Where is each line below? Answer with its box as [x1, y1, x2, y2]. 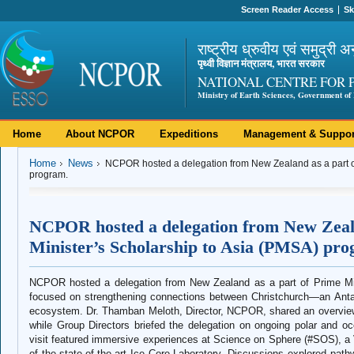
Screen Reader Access [241, 5, 334, 14]
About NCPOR [66, 128, 135, 140]
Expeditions [160, 128, 219, 140]
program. [29, 169, 68, 180]
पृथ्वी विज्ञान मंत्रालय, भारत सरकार [198, 55, 325, 71]
